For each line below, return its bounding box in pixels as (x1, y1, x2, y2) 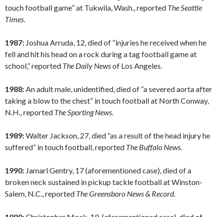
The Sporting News (54, 108, 112, 117)
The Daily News (62, 61, 111, 71)
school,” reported (5, 61, 62, 71)
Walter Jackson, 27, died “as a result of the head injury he (24, 131, 210, 140)
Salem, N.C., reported (5, 189, 76, 199)
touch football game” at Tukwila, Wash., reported (5, 3, 168, 13)
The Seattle (168, 3, 202, 13)
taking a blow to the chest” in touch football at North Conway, (5, 96, 209, 106)
